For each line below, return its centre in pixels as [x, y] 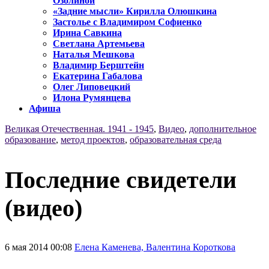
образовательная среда [176, 140]
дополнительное [223, 129]
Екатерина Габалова [98, 76]
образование [30, 140]
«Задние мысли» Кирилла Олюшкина [135, 11]
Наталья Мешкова [94, 55]
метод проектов [93, 140]
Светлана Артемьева [99, 44]
